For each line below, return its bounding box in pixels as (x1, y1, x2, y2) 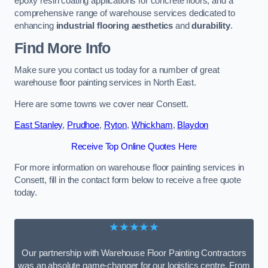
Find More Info (14, 39, 111, 56)
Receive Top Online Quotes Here (71, 141, 197, 151)
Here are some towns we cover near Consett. (14, 99, 188, 109)
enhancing (14, 20, 56, 31)
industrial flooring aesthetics (56, 20, 173, 31)
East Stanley (14, 120, 63, 130)
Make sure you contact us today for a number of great (14, 65, 220, 75)
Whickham (131, 120, 173, 130)
